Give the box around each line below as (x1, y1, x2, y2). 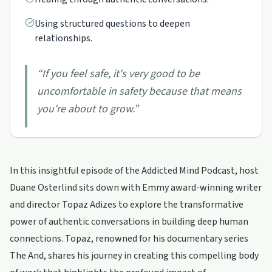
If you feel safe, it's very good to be (42, 66, 200, 81)
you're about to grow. (37, 101, 134, 117)
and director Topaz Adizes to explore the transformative (10, 198, 243, 211)
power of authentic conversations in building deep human (10, 215, 248, 228)
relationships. (35, 32, 92, 45)
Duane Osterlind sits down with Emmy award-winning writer (10, 181, 262, 194)
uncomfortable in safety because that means (37, 84, 242, 99)
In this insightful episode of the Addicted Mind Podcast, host (10, 164, 259, 177)
